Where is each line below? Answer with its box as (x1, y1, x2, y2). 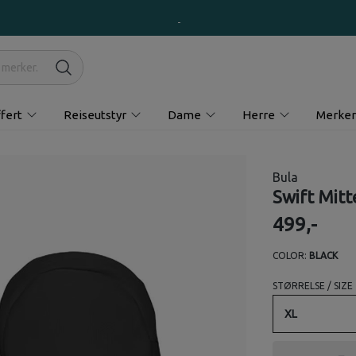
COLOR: (272, 250, 307, 261)
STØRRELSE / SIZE (272, 281, 353, 292)
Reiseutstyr (63, 107, 126, 122)
